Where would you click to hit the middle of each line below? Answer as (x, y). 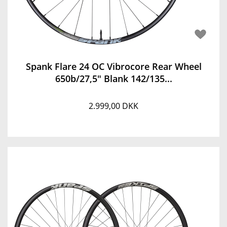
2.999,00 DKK (113, 106)
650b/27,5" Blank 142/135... (113, 79)
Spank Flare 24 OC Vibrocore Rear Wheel (113, 66)
